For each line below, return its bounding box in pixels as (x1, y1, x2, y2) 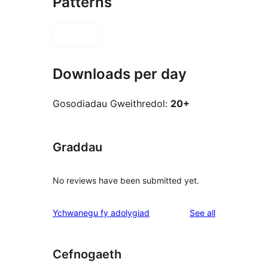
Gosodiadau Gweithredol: (53, 97, 170, 109)
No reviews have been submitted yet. (53, 175, 199, 185)
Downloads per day (53, 65, 187, 83)
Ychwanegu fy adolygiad (53, 207, 150, 218)
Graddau (53, 139, 102, 154)
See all (190, 207, 215, 218)
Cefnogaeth (53, 246, 121, 261)
